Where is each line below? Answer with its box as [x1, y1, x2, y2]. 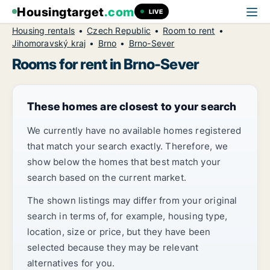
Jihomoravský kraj [12, 38, 86, 48]
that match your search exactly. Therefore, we [27, 140, 228, 152]
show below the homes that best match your [27, 156, 221, 168]
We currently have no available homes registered [27, 125, 242, 136]
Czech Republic [87, 25, 151, 36]
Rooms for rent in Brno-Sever [12, 55, 199, 73]
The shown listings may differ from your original [27, 195, 237, 206]
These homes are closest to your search [27, 100, 237, 113]
